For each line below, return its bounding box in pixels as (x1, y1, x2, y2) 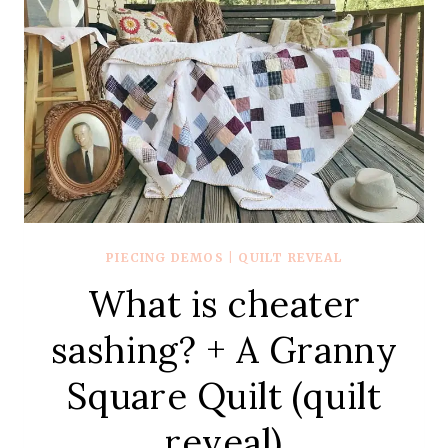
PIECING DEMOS (106, 249, 224, 265)
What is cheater (87, 280, 361, 327)
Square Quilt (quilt (66, 372, 382, 419)
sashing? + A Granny (50, 326, 398, 373)
